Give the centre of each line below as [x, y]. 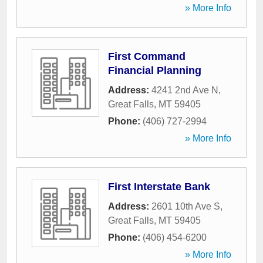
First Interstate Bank [159, 187]
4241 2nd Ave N [185, 90]
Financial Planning [155, 70]
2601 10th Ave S [186, 206]
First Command [147, 56]
